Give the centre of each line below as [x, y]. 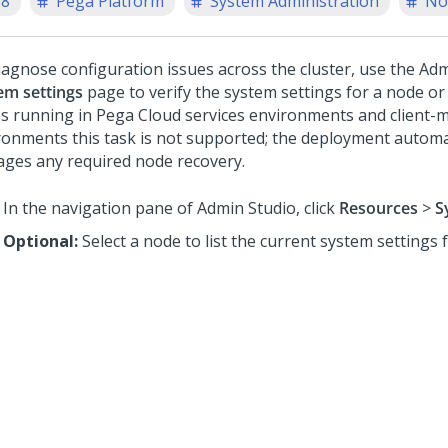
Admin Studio [246, 208]
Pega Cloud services [170, 115]
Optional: [42, 241]
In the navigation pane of [100, 208]
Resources [378, 208]
